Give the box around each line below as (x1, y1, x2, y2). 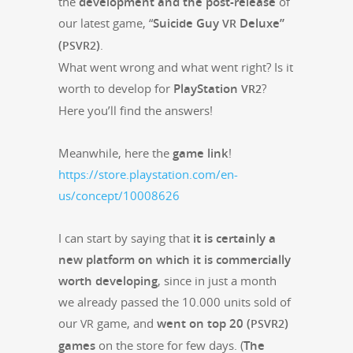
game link (169, 144, 229, 161)
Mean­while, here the (58, 144, 169, 161)
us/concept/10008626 (58, 187, 180, 203)
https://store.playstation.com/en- (58, 165, 238, 182)
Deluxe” (236, 14, 284, 31)
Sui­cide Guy (153, 14, 222, 31)
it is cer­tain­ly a (193, 229, 276, 246)
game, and (94, 314, 157, 331)
